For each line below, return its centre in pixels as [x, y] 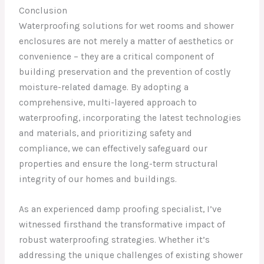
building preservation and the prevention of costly [125, 72]
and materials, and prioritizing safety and [106, 133]
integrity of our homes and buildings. [98, 179]
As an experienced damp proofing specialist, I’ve [121, 209]
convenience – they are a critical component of [117, 56]
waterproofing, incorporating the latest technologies [130, 118]
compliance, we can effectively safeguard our [113, 148]
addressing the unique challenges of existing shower [131, 255]
